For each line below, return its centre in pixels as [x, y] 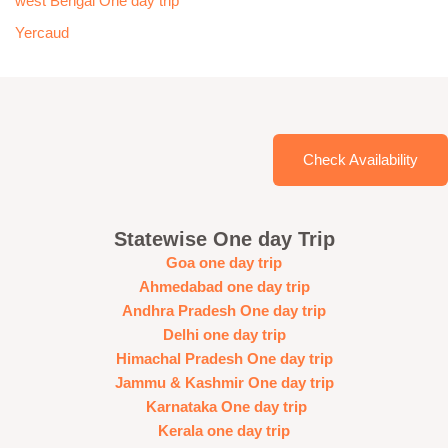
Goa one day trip [224, 262]
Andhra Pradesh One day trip [224, 310]
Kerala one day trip [224, 430]
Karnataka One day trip [224, 406]
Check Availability [360, 159]
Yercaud [41, 33]
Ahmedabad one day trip [224, 286]
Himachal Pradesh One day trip [224, 358]
